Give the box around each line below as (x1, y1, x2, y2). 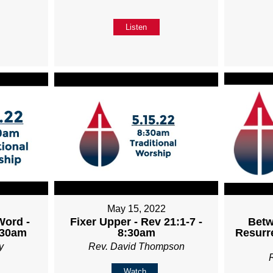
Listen (126, 22, 147, 32)
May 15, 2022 (107, 204, 166, 214)
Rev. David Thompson (88, 241, 185, 252)
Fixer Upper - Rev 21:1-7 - (70, 216, 203, 229)
